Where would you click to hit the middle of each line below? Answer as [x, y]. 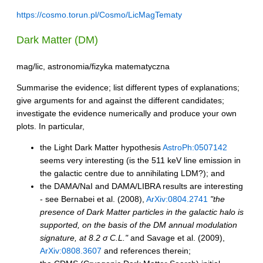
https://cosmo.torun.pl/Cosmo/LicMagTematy [99, 14]
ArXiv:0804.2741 [177, 199]
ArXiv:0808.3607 [71, 250]
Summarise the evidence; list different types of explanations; [128, 87]
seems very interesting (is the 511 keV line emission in [140, 160]
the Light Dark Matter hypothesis [101, 147]
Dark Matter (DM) [57, 40]
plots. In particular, [50, 126]
